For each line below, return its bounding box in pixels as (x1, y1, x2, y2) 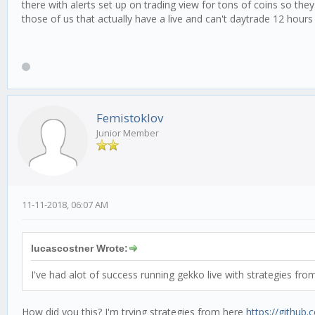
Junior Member (96, 126, 159, 139)
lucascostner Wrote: (31, 242, 128, 254)
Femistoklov (96, 109, 163, 126)
